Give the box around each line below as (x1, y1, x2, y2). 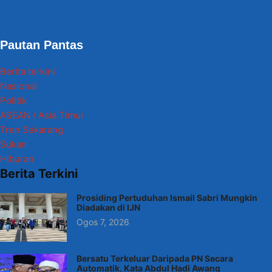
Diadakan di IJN (76, 202, 140, 213)
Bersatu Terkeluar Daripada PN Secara (76, 253, 233, 264)
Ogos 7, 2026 (76, 217, 129, 228)
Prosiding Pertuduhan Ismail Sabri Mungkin (76, 192, 257, 203)
